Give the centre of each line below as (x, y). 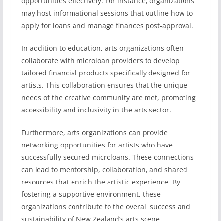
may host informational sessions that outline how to (107, 13)
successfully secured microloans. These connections (107, 157)
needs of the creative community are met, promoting (108, 97)
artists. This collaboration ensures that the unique (104, 85)
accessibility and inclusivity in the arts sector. (96, 110)
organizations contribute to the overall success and (106, 206)
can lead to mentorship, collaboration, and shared (104, 169)
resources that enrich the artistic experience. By (100, 182)
